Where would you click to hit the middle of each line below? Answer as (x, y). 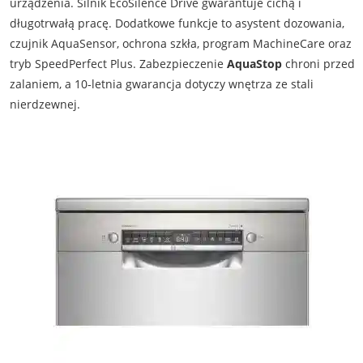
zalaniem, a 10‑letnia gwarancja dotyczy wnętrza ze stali (161, 84)
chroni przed (318, 64)
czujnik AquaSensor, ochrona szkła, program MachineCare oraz (180, 44)
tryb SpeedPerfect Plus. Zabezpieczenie (118, 64)
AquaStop (254, 64)
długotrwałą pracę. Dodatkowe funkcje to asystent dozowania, (177, 23)
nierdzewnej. (45, 105)
